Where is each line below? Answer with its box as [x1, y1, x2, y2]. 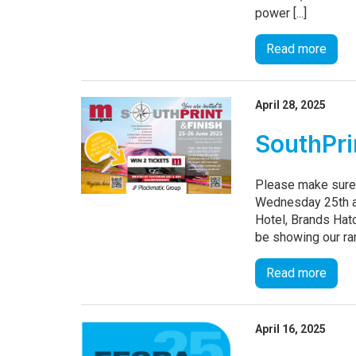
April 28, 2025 [255, 98, 327, 111]
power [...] [255, 5, 308, 21]
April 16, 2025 [255, 322, 327, 335]
